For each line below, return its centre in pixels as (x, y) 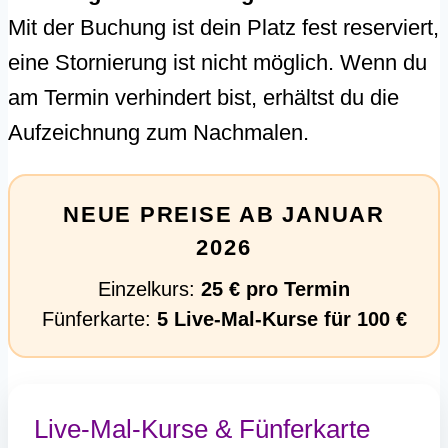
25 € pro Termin (275, 289)
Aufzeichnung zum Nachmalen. (158, 133)
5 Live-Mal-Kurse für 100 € (281, 319)
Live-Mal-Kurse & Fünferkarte (202, 429)
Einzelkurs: (149, 289)
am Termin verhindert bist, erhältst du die (203, 98)
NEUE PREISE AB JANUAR (224, 215)
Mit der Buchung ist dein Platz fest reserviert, (223, 28)
